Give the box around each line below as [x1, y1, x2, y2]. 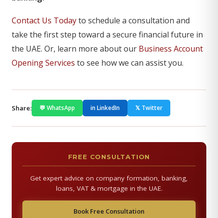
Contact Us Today [12, 15, 76, 26]
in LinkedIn [91, 104, 120, 112]
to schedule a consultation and [76, 15, 190, 26]
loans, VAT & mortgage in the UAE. [55, 184, 163, 193]
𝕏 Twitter [135, 104, 163, 112]
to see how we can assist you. [75, 57, 183, 68]
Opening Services [12, 57, 75, 68]
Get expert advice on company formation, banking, [30, 174, 188, 182]
